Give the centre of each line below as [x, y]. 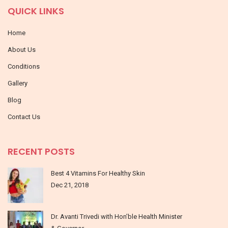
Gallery [18, 83]
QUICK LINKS [36, 11]
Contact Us [24, 117]
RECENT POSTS [41, 152]
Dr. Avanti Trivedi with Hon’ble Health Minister [117, 217]
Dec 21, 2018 [70, 185]
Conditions [24, 67]
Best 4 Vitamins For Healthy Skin [98, 174]
